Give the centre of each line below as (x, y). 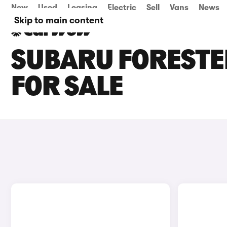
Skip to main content (59, 20)
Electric (122, 8)
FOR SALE (67, 88)
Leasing (82, 8)
